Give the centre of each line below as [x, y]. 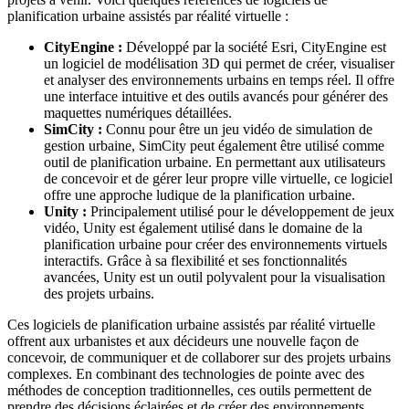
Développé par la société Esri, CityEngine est [254, 47]
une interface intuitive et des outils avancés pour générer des [216, 96]
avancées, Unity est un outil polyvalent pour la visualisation [215, 277]
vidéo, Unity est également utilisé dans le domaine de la [203, 227]
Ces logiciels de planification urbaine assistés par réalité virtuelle [191, 324]
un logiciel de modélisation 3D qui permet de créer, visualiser [219, 63]
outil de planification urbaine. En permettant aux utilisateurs [215, 162]
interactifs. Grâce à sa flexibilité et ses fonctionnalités [195, 260]
